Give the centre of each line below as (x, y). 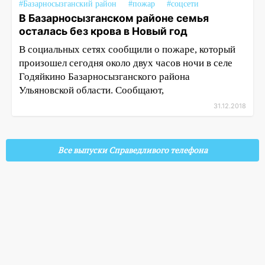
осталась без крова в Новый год (103, 31)
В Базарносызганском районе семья (114, 18)
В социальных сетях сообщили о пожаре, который (127, 49)
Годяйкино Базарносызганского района (104, 77)
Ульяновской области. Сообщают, (91, 90)
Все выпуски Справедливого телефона (132, 150)
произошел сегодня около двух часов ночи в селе (126, 63)
